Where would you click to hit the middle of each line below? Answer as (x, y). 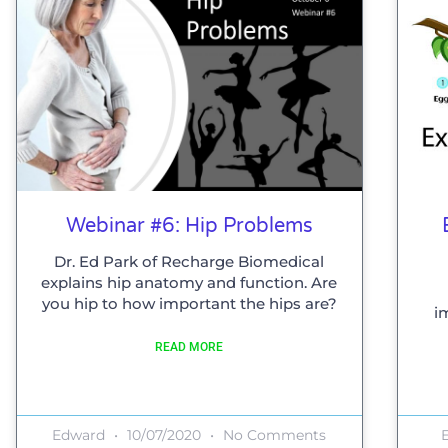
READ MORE (189, 347)
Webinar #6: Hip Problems (189, 226)
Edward (81, 435)
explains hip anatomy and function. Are (189, 283)
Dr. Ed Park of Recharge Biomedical (189, 262)
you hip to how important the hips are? (189, 304)
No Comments (273, 435)
